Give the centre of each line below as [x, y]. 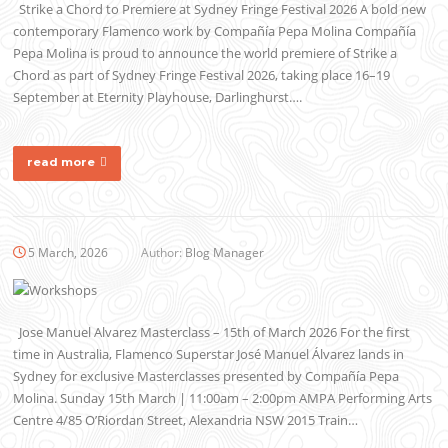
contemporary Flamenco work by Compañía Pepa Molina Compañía [215, 30]
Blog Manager [225, 252]
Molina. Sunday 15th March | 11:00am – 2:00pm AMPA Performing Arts [223, 398]
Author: [162, 252]
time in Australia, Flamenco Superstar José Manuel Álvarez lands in [209, 354]
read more [61, 161]
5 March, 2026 [68, 252]
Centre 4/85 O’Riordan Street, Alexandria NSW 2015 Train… [186, 420]
